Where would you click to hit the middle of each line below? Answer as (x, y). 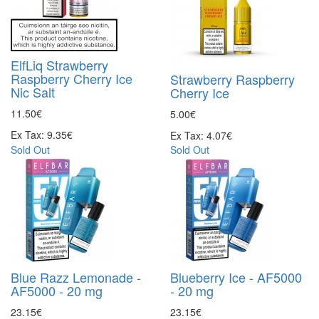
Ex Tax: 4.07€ (201, 135)
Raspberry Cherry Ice (72, 78)
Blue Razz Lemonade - (76, 277)
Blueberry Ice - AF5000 (236, 277)
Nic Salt (33, 91)
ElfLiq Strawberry (59, 64)
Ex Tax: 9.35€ (42, 134)
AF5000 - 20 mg (57, 290)
